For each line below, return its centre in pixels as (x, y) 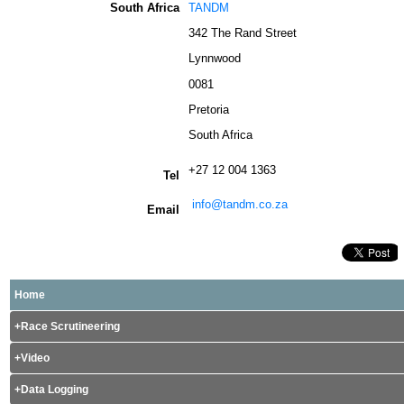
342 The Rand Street (243, 32)
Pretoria (209, 109)
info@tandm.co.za (240, 204)
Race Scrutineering (70, 326)
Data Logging (55, 389)
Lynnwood (215, 59)
